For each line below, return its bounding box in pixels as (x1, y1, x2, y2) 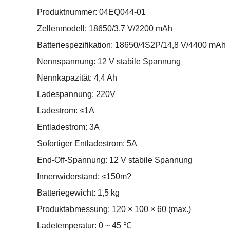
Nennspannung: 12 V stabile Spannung (37, 57, 181, 66)
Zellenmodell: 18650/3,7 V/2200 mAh (37, 24, 172, 33)
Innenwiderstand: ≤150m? (37, 172, 131, 181)
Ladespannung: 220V (37, 90, 116, 99)
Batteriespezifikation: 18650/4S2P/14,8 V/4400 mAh (37, 41, 226, 49)
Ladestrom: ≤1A (37, 106, 94, 115)
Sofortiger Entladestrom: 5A (37, 139, 137, 148)
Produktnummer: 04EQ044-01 (37, 8, 146, 16)
